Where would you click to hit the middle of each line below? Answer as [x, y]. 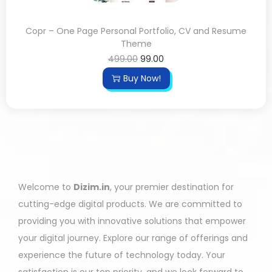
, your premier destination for [172, 187]
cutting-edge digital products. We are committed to [130, 204]
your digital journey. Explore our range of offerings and [133, 238]
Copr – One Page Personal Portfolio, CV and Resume [136, 31]
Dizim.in [92, 187]
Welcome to [46, 187]
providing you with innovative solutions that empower [132, 221]
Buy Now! [142, 78]
